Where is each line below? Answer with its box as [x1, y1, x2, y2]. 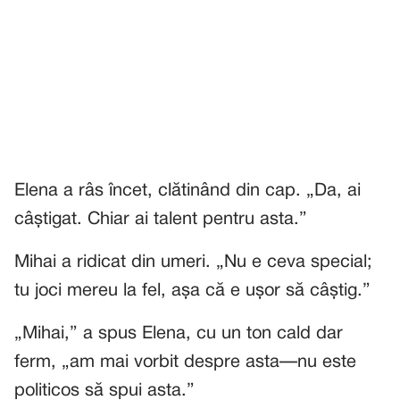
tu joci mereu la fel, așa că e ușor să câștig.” [14, 283, 371, 299]
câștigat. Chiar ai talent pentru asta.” [14, 212, 307, 228]
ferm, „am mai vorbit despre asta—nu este [14, 354, 356, 371]
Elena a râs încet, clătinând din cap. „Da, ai [14, 183, 361, 199]
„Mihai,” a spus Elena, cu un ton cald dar [14, 326, 343, 342]
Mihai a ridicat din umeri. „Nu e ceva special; [14, 254, 372, 271]
